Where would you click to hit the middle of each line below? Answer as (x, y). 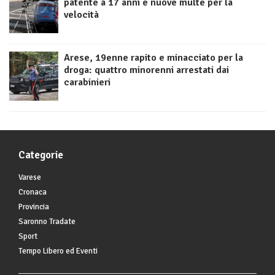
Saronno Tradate (47, 222)
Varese (30, 178)
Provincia (34, 207)
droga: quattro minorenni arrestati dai (146, 70)
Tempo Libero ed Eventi (58, 251)
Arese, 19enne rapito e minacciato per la (153, 58)
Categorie (41, 155)
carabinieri (87, 83)
